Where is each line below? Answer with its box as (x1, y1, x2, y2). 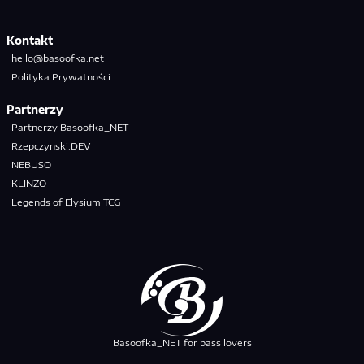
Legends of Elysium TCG (11, 195, 121, 207)
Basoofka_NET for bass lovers (112, 336, 252, 348)
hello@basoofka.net (11, 51, 104, 63)
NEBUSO (11, 158, 51, 170)
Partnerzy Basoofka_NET (11, 120, 128, 132)
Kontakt (6, 33, 53, 47)
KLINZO (11, 176, 46, 188)
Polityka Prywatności (11, 70, 110, 82)
